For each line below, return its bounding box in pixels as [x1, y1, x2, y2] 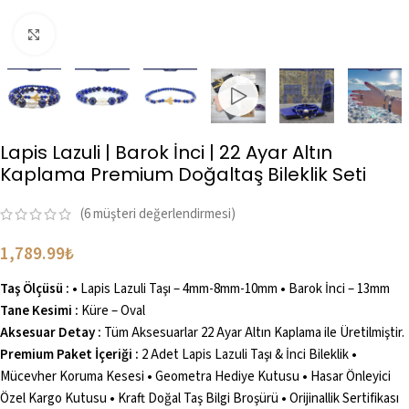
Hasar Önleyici [308, 367, 391, 387]
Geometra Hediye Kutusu [152, 367, 302, 387]
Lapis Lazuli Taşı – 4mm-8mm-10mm [80, 279, 280, 299]
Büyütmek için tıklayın [54, 26, 183, 44]
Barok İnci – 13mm [286, 279, 390, 299]
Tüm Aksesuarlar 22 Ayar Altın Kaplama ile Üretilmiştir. [101, 323, 404, 343]
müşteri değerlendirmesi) [90, 204, 236, 225]
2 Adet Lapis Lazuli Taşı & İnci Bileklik [142, 345, 351, 365]
